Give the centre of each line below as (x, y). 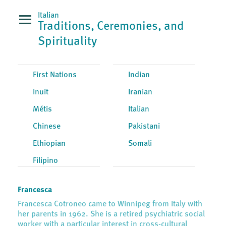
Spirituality (68, 42)
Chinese (47, 127)
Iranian (140, 92)
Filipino (45, 161)
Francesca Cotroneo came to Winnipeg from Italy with (110, 204)
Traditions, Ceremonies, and (111, 27)
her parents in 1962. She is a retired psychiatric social (111, 214)
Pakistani (144, 127)
